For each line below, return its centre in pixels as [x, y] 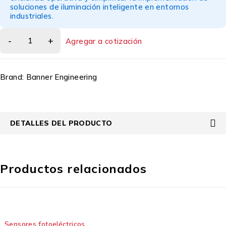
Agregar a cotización [104, 41]
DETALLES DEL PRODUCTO [61, 123]
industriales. [32, 16]
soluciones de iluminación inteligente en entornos [100, 7]
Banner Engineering [62, 77]
